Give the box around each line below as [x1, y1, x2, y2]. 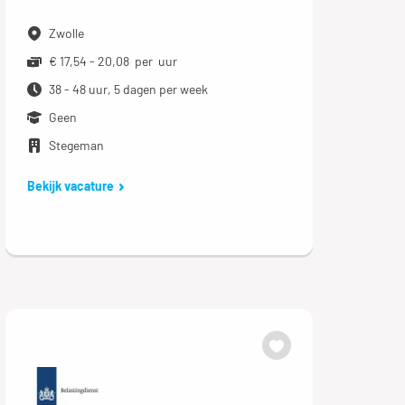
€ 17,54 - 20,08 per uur [48, 52, 177, 69]
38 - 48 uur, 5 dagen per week [48, 80, 208, 97]
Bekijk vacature [26, 177, 114, 193]
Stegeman [48, 137, 104, 153]
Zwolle [48, 24, 84, 41]
